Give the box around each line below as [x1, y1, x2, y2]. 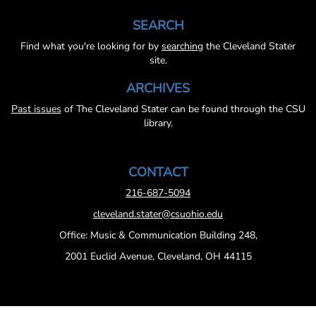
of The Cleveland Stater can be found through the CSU [61, 102, 305, 116]
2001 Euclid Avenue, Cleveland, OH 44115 [64, 250, 252, 264]
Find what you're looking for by [20, 39, 162, 54]
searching [162, 39, 203, 54]
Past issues [11, 102, 61, 116]
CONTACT [128, 164, 188, 181]
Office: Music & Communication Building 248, [59, 229, 257, 243]
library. [143, 116, 173, 130]
